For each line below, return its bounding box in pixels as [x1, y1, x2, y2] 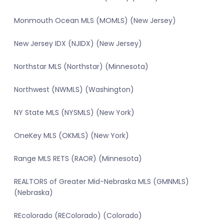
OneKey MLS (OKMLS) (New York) [14, 130, 129, 141]
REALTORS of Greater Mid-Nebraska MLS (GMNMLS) [14, 176, 189, 187]
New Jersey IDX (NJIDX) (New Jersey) [14, 38, 142, 49]
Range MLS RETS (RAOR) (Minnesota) [14, 153, 142, 164]
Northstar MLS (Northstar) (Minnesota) [14, 61, 148, 72]
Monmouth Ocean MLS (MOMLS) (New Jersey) [14, 15, 176, 26]
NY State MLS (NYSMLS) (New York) [14, 107, 134, 118]
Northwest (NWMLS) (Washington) [14, 84, 134, 95]
